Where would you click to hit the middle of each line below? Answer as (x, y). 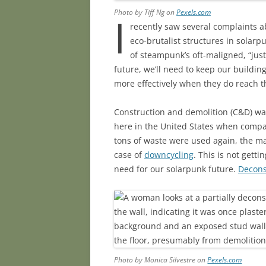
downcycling (169, 155)
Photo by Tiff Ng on (145, 12)
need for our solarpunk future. (176, 169)
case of (129, 155)
